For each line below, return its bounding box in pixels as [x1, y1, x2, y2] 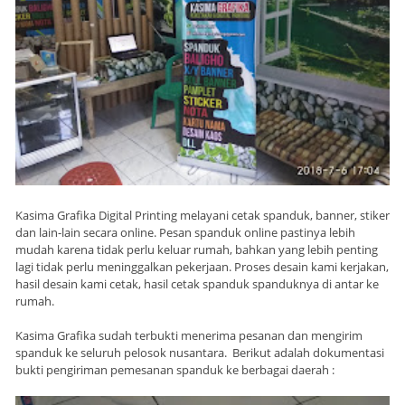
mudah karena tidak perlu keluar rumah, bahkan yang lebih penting [15, 240, 378, 258]
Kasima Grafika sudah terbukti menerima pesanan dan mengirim [15, 326, 363, 344]
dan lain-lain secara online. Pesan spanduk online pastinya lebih [15, 223, 355, 240]
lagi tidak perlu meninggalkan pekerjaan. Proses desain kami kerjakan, [15, 258, 389, 275]
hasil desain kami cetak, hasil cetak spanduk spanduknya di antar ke [15, 275, 379, 292]
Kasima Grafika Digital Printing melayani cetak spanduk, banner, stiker [15, 206, 390, 223]
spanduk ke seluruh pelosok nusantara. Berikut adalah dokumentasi [15, 344, 384, 361]
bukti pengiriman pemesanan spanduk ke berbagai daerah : [15, 361, 334, 378]
